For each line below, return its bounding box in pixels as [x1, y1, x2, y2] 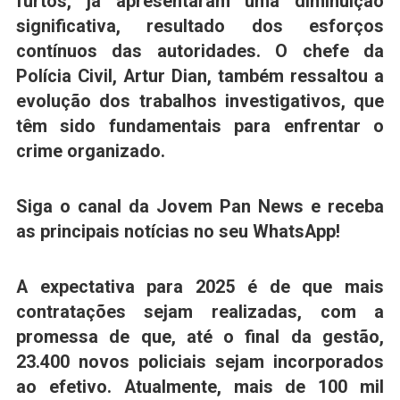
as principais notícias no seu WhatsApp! [15, 221, 340, 243]
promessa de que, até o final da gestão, [15, 326, 385, 347]
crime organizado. [15, 141, 165, 162]
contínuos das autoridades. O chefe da [15, 41, 385, 62]
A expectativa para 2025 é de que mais [15, 276, 385, 297]
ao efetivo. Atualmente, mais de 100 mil [15, 376, 385, 397]
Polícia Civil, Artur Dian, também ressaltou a [15, 66, 385, 87]
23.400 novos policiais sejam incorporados [15, 351, 385, 372]
